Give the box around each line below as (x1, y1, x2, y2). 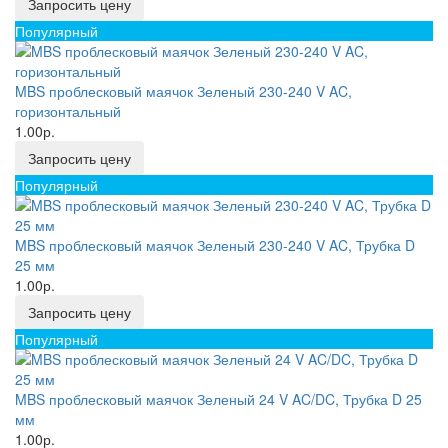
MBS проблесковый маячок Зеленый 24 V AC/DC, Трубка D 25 (15, 389, 422, 409)
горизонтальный (15, 101, 121, 121)
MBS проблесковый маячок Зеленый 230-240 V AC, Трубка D (15, 235, 415, 255)
